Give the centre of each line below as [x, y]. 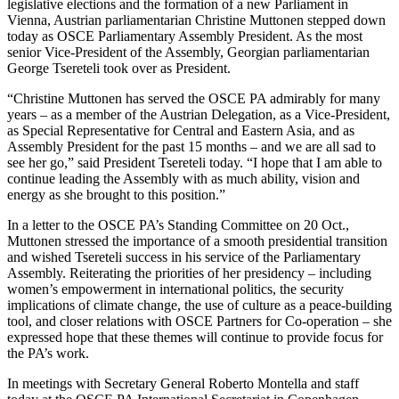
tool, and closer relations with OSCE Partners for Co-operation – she [199, 321]
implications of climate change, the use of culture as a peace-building [199, 305]
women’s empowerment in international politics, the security [175, 289]
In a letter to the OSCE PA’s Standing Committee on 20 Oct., [178, 224]
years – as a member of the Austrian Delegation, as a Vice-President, [199, 114]
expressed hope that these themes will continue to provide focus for [195, 337]
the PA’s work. [48, 353]
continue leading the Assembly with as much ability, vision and [183, 178]
